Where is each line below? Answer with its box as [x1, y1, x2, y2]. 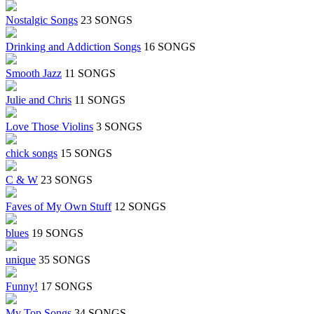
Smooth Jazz [6, 67, 62, 80]
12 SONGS [114, 200, 166, 213]
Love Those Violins [6, 121, 93, 133]
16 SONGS [144, 41, 196, 53]
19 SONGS [32, 227, 83, 240]
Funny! [6, 280, 38, 293]
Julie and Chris [6, 94, 71, 107]
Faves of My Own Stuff [6, 200, 111, 213]
